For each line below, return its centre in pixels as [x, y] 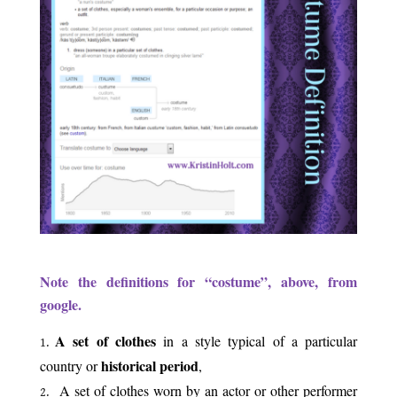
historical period [149, 365]
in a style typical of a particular [257, 340]
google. [60, 304]
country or [70, 365]
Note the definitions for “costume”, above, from [198, 281]
